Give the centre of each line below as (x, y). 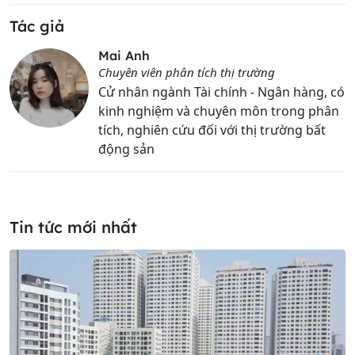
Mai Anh (124, 56)
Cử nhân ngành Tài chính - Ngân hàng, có (221, 92)
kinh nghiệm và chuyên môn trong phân (219, 111)
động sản (126, 149)
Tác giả (37, 27)
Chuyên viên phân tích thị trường (187, 73)
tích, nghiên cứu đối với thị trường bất (212, 130)
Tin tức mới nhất (73, 227)
